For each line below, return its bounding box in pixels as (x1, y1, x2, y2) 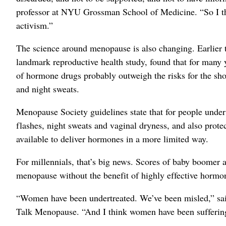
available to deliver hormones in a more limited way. (16, 132, 208, 145)
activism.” (16, 19, 53, 31)
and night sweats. (16, 82, 79, 95)
